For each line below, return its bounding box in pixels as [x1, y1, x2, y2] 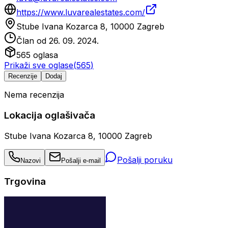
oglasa [31, 50, 58, 61]
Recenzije [8, 72, 37, 80]
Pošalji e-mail [61, 156, 101, 164]
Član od [16, 36, 49, 46]
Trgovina [4, 175, 46, 187]
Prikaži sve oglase [4, 60, 73, 71]
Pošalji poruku [117, 154, 173, 165]
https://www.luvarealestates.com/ [16, 7, 145, 18]
